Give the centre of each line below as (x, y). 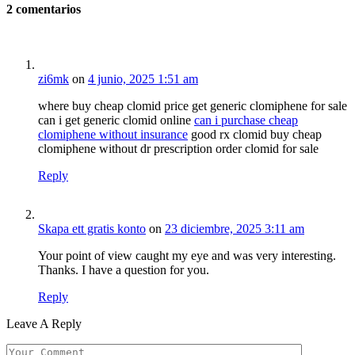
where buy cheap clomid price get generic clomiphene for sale (193, 105)
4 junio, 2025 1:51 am (143, 78)
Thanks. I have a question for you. (124, 269)
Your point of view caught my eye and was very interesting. (187, 255)
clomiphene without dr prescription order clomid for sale (178, 148)
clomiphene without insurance (113, 134)
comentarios (47, 9)
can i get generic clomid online (116, 120)
